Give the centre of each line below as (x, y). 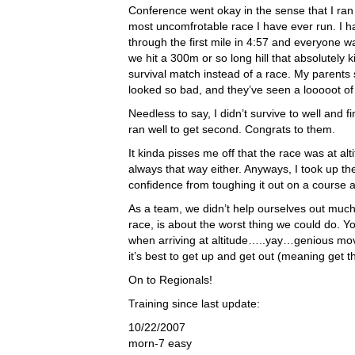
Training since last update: (194, 303)
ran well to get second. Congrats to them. (232, 129)
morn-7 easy (160, 343)
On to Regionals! (170, 280)
